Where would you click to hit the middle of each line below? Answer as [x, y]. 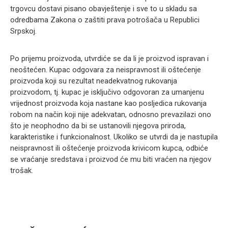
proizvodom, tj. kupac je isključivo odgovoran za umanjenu [107, 92]
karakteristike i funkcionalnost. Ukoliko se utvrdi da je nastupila [114, 137]
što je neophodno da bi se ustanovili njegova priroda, [98, 126]
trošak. [22, 170]
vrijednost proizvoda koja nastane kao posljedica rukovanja [108, 103]
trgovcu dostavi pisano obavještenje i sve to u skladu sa [104, 9]
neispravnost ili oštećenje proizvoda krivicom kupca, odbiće [109, 148]
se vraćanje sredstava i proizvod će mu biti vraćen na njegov [111, 159]
